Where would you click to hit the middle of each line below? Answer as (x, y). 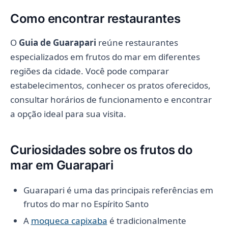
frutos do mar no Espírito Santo (86, 204)
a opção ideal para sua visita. (68, 113)
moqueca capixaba (69, 220)
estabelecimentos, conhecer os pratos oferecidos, (110, 85)
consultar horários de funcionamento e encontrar (111, 99)
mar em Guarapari (62, 165)
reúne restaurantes (137, 42)
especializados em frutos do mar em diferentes (105, 56)
